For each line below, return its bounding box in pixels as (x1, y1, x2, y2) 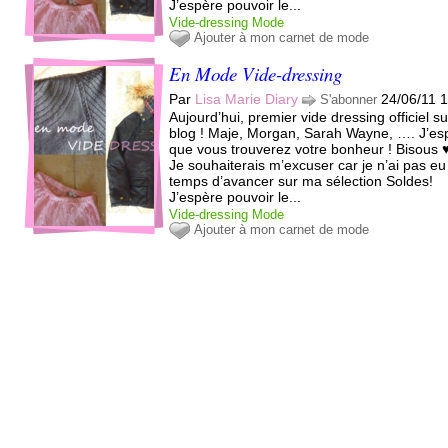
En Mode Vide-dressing (169, 60, 343, 86)
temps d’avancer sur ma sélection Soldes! (169, 172, 434, 189)
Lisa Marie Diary (195, 90, 299, 107)
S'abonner (320, 91, 378, 107)
